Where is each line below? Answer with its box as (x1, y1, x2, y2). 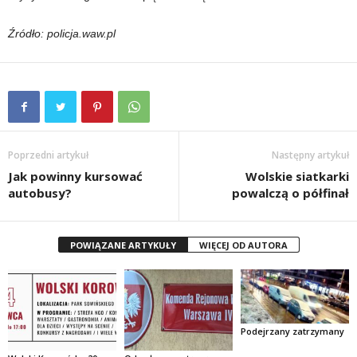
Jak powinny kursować (8, 168, 143, 184)
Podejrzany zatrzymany (240, 324, 344, 337)
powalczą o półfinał (232, 185, 349, 201)
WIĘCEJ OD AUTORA (198, 239, 288, 251)
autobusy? (8, 185, 72, 201)
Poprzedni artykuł (8, 148, 88, 162)
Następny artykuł (272, 148, 349, 162)
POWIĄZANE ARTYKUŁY (69, 239, 176, 251)
